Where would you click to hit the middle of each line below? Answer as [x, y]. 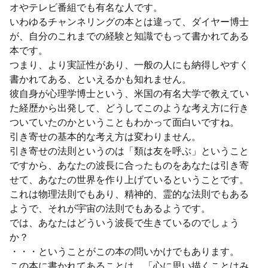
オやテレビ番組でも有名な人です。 [86, 7]
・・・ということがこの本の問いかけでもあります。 [125, 251]
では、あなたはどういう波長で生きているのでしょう [125, 222]
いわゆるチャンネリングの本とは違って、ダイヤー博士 [130, 21]
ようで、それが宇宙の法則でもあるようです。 [110, 208]
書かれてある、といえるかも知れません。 [101, 79]
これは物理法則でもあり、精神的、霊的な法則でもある [130, 194]
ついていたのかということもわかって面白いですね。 [125, 122]
